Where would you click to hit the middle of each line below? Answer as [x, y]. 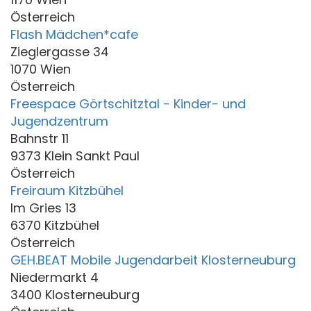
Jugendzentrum [59, 121]
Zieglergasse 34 [60, 51]
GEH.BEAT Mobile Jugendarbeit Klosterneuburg [153, 260]
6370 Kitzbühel [55, 225]
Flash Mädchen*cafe [74, 34]
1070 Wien [41, 69]
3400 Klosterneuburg [75, 294]
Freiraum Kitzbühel [67, 190]
